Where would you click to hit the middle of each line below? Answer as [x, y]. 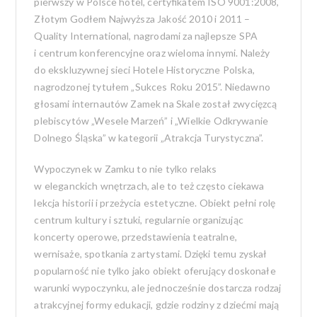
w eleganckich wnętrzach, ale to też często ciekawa [149, 185]
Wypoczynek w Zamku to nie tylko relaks [126, 168]
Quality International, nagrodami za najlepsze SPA [146, 35]
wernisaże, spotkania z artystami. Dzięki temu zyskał [151, 253]
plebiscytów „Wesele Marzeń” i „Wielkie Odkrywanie [151, 120]
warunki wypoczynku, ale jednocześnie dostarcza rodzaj [158, 287]
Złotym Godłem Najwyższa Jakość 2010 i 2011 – [142, 18]
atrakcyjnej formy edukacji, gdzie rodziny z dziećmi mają [157, 304]
